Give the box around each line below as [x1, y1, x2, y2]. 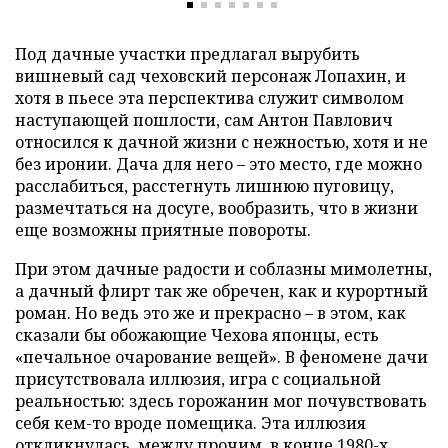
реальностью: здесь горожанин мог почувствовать [15, 389, 427, 412]
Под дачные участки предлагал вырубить [15, 42, 360, 65]
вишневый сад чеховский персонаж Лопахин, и [15, 64, 406, 87]
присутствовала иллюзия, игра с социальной [15, 367, 381, 390]
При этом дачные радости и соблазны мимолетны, [15, 257, 432, 280]
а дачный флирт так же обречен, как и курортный [15, 279, 428, 302]
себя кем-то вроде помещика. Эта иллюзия [15, 411, 366, 434]
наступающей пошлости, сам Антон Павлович [15, 108, 393, 131]
